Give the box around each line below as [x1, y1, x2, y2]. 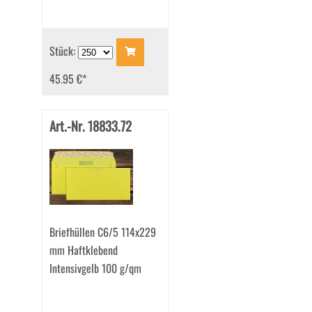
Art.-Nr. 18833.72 [49, 116, 132, 136]
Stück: [49, 42, 78, 59]
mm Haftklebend [49, 242, 118, 259]
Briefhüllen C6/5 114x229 [49, 224, 156, 241]
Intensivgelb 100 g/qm [49, 260, 141, 277]
